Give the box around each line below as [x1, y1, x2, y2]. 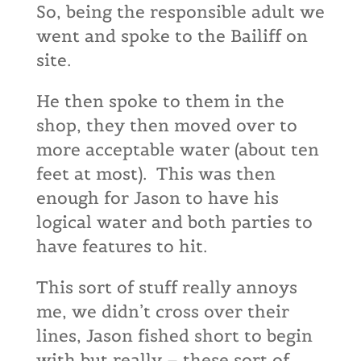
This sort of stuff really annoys [35, 276, 297, 298]
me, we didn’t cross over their [35, 301, 289, 322]
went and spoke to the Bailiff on [35, 25, 308, 47]
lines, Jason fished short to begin [35, 325, 313, 346]
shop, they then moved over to [35, 114, 297, 136]
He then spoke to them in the [35, 90, 284, 112]
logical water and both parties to [35, 211, 313, 233]
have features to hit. [35, 235, 207, 257]
